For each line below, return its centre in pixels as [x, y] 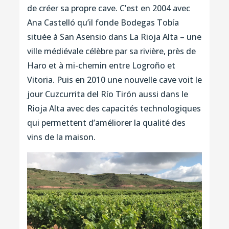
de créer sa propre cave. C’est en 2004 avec [108, 8]
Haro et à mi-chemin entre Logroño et [101, 66]
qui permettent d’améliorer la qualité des [106, 123]
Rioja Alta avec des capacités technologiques [114, 109]
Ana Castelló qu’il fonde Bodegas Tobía [103, 23]
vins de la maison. [61, 137]
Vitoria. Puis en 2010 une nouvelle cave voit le [114, 80]
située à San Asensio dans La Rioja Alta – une [114, 37]
